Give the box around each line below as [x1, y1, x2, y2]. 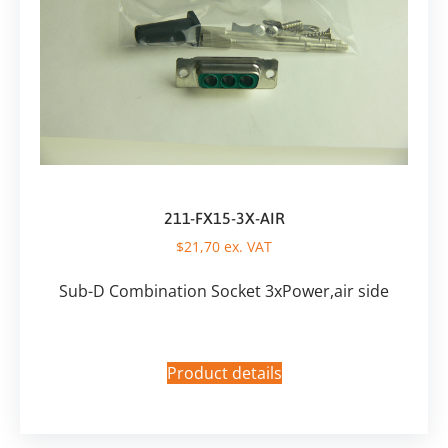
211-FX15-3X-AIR [163, 209, 285, 228]
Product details [166, 362, 282, 385]
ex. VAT [220, 237, 272, 257]
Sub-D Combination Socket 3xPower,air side [59, 280, 389, 303]
